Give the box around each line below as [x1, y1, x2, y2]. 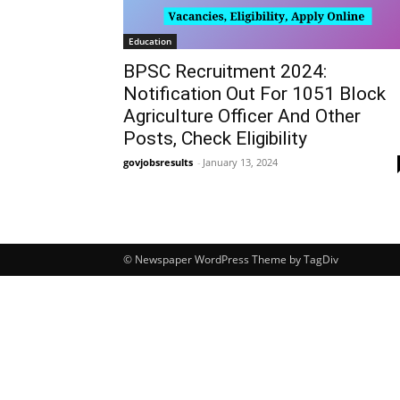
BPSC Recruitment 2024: [123, 61, 327, 83]
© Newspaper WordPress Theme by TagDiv [123, 252, 338, 268]
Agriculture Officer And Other [123, 105, 361, 128]
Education [129, 35, 171, 48]
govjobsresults [123, 155, 193, 170]
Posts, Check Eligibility [123, 128, 307, 150]
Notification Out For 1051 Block [123, 83, 386, 105]
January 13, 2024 [203, 155, 278, 170]
